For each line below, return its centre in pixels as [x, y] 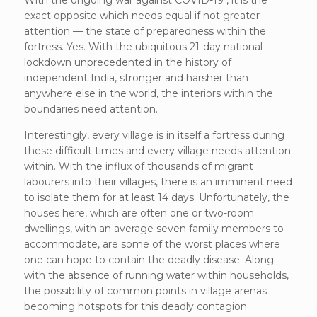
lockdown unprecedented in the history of [127, 62]
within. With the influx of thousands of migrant [138, 166]
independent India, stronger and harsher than [136, 77]
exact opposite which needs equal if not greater [142, 15]
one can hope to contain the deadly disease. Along [149, 259]
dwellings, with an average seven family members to [154, 228]
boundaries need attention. [91, 109]
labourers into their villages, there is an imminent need [158, 181]
